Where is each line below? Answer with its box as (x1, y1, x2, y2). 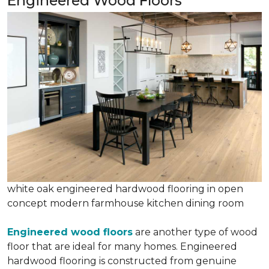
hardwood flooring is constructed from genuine (7, 255, 237, 267)
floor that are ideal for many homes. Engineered (7, 240, 237, 252)
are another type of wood (133, 226, 258, 238)
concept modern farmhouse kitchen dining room (7, 197, 244, 209)
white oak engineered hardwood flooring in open (7, 183, 243, 195)
